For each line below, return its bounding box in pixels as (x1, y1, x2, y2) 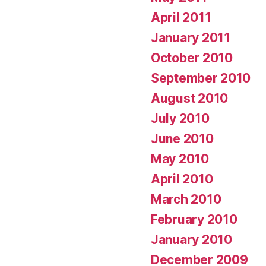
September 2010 (151, 70, 251, 85)
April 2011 (151, 9, 211, 25)
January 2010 (151, 232, 232, 247)
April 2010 (151, 171, 213, 186)
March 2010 (151, 191, 221, 207)
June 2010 (151, 131, 214, 146)
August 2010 (151, 90, 229, 106)
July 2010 (151, 110, 210, 126)
